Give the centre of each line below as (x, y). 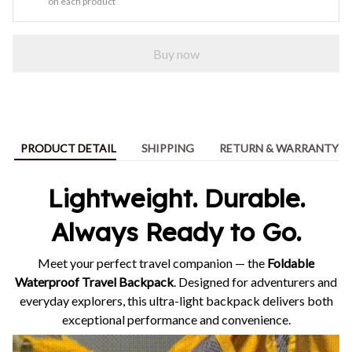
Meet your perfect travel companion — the (152, 263)
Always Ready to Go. (176, 231)
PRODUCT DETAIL (68, 148)
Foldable (291, 263)
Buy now (176, 53)
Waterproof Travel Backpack (94, 282)
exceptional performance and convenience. (176, 320)
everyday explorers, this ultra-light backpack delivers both (176, 301)
